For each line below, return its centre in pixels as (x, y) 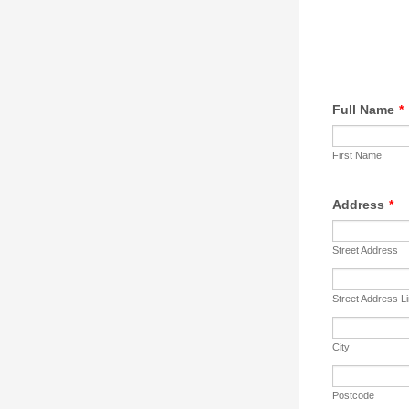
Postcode (353, 395)
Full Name (363, 110)
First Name (357, 155)
